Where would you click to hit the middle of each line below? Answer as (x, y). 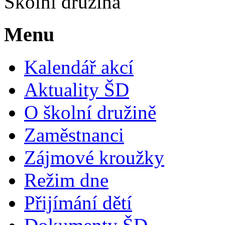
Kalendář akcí (79, 67)
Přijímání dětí (78, 202)
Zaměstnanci (74, 135)
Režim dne (66, 180)
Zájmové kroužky (94, 157)
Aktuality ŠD (77, 89)
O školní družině (90, 112)
